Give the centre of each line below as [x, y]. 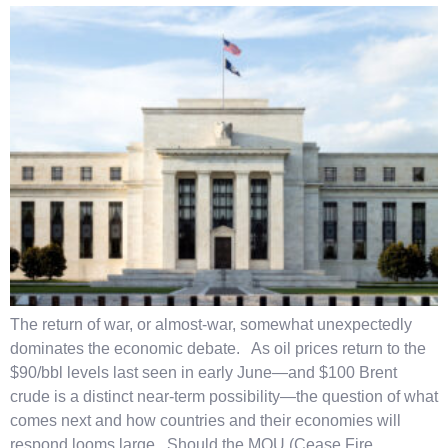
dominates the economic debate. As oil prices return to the [218, 349]
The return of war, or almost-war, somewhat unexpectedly [211, 325]
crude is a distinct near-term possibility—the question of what [224, 397]
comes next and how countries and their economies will [205, 421]
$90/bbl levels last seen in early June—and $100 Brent [203, 373]
